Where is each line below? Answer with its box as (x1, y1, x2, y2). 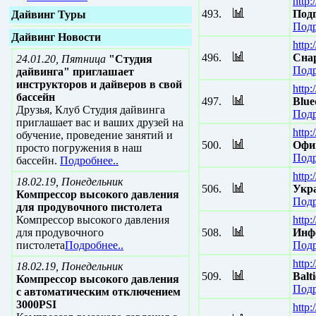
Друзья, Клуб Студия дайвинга (16, 104, 165, 116)
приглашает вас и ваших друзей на (16, 116, 183, 128)
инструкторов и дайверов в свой (16, 78, 182, 90)
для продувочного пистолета (16, 201, 162, 213)
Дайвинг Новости (11, 31, 101, 43)
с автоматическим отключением (16, 286, 181, 298)
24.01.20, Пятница (16, 53, 106, 65)
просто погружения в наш (16, 142, 142, 154)
